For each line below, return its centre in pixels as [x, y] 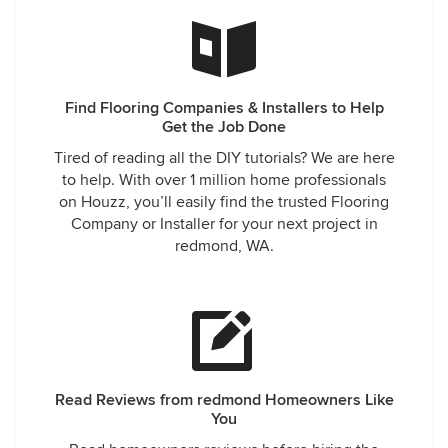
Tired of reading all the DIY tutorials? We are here [224, 158]
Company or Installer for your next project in [224, 224]
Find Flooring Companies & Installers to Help [224, 108]
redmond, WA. [224, 246]
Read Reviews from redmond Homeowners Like [224, 400]
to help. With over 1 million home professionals [224, 180]
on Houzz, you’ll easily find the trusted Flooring [224, 202]
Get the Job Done [224, 127]
